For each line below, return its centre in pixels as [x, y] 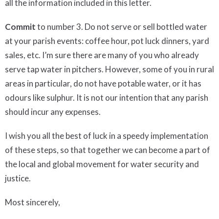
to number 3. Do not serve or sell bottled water [122, 26]
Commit [21, 26]
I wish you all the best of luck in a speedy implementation [107, 135]
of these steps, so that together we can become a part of [108, 150]
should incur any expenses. [53, 111]
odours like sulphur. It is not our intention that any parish [107, 97]
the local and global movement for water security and [102, 164]
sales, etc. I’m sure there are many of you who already [102, 55]
